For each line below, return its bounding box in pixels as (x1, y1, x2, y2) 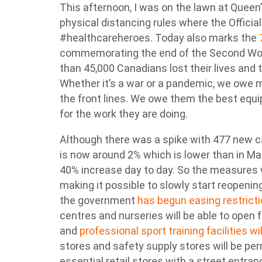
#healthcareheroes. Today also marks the (60, 32, 259, 44)
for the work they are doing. (60, 108, 190, 120)
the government (60, 194, 137, 206)
